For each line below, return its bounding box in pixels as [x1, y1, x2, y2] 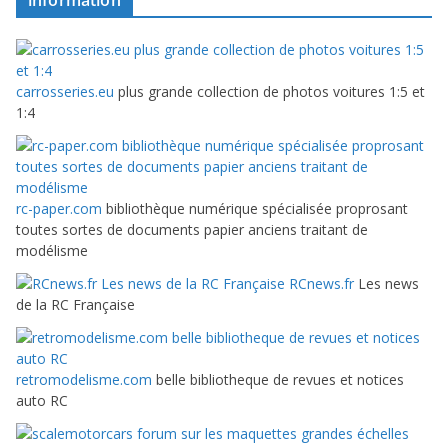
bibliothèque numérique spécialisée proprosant [102, 199, 408, 219]
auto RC [16, 391, 68, 411]
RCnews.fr [285, 274, 354, 294]
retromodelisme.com [16, 370, 152, 390]
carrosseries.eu [16, 82, 114, 102]
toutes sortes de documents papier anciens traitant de [16, 220, 368, 240]
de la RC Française [16, 295, 135, 315]
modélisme [16, 241, 88, 261]
